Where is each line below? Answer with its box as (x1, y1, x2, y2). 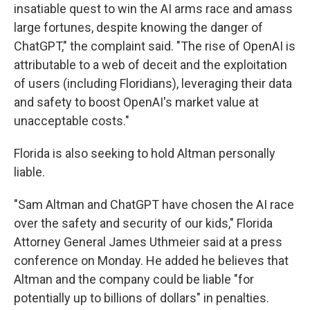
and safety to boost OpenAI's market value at (14, 94, 259, 109)
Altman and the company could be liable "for (14, 271, 254, 286)
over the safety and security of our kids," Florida (14, 215, 273, 230)
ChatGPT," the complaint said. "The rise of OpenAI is (14, 38, 295, 53)
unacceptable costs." (14, 113, 129, 128)
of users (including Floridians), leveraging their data (14, 75, 292, 91)
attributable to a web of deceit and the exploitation (14, 57, 287, 72)
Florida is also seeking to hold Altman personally (14, 145, 275, 161)
